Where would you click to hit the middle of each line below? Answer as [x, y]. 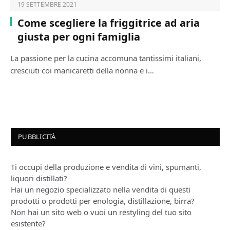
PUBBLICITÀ [37, 137]
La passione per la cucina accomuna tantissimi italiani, [106, 58]
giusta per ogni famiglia [79, 37]
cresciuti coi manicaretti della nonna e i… [82, 71]
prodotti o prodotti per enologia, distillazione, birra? [103, 201]
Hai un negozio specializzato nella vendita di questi [101, 190]
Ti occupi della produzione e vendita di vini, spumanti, [106, 167]
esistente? [28, 224]
